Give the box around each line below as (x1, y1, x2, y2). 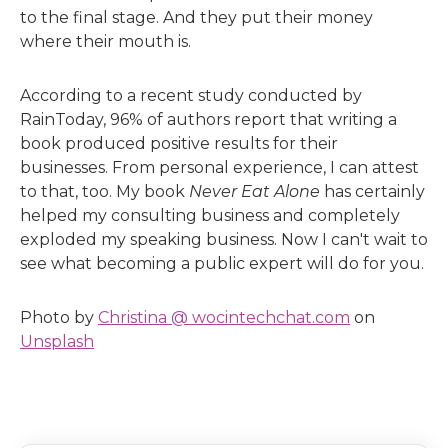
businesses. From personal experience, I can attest (20, 158, 419, 177)
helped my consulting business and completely (20, 206, 400, 225)
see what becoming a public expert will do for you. (20, 254, 424, 273)
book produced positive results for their (20, 134, 338, 153)
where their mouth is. (20, 32, 191, 51)
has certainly (320, 182, 425, 201)
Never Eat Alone (189, 182, 320, 201)
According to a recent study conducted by (20, 86, 362, 105)
